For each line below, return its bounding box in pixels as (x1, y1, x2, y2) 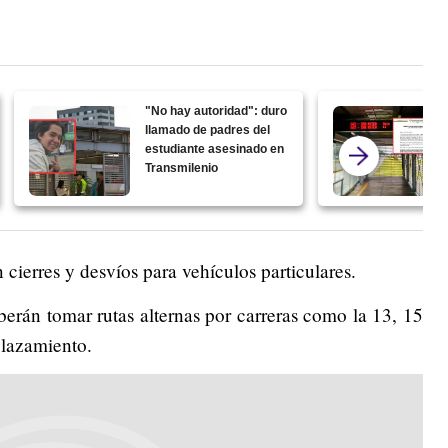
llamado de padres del (145, 122, 271, 137)
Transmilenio (145, 160, 219, 175)
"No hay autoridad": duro (145, 103, 288, 118)
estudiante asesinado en (145, 141, 285, 156)
